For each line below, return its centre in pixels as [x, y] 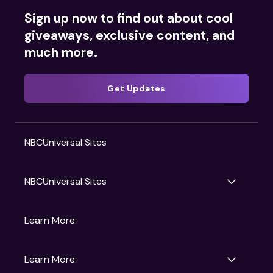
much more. [61, 52]
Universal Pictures [101, 230]
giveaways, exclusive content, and [129, 35]
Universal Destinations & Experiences [144, 243]
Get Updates [136, 88]
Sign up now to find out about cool [129, 18]
